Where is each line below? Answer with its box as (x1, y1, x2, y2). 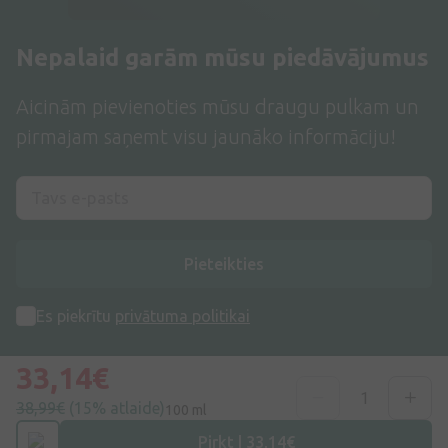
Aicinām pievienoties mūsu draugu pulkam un (16, 95, 419, 119)
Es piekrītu (36, 307, 115, 326)
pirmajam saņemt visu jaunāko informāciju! (16, 125, 396, 149)
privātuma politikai (115, 307, 250, 326)
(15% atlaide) (69, 399, 165, 417)
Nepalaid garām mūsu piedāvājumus (16, 44, 429, 72)
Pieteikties (184, 255, 264, 274)
